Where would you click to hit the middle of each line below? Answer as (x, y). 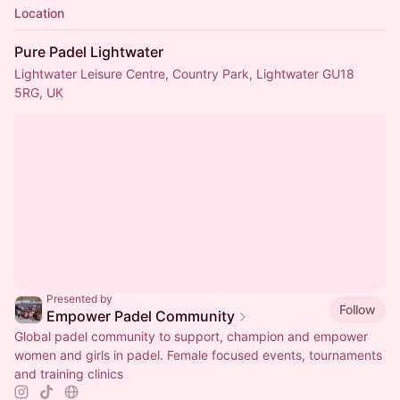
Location (39, 13)
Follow (358, 309)
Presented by (79, 299)
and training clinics (69, 374)
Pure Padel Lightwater (89, 52)
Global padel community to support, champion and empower (191, 336)
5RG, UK (39, 92)
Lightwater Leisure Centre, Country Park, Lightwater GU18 (184, 74)
